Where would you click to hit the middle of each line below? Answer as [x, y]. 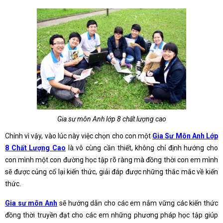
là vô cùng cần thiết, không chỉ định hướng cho [142, 148]
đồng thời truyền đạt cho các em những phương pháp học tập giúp [111, 215]
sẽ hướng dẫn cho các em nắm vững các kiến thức [138, 203]
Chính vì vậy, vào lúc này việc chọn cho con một [79, 136]
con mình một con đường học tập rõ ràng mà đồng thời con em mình [111, 160]
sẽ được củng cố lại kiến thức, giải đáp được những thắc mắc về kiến [111, 172]
